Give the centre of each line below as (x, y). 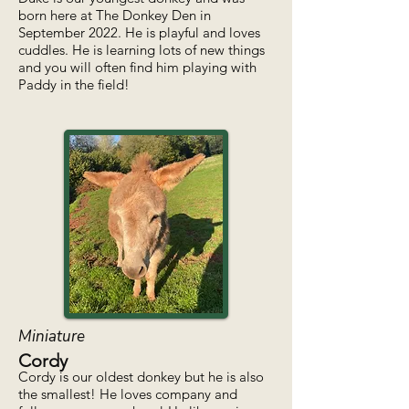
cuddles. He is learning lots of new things (142, 50)
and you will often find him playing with (137, 67)
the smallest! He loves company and (128, 394)
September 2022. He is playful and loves (139, 32)
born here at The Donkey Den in (115, 15)
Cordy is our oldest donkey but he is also (141, 377)
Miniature (52, 336)
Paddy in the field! (74, 84)
